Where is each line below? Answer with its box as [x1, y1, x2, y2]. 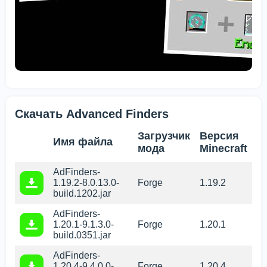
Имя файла [53, 136, 113, 148]
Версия [200, 130, 239, 142]
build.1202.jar [53, 188, 111, 199]
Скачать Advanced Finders [15, 107, 169, 121]
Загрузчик [138, 130, 190, 142]
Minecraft [200, 142, 247, 155]
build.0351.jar [53, 230, 111, 241]
